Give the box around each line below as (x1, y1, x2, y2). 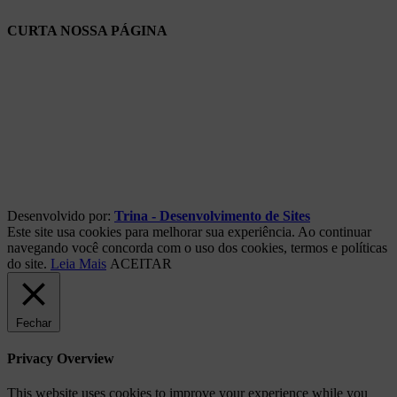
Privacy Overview (7, 351, 114, 367)
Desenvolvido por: (7, 207, 114, 223)
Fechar (16, 315, 51, 330)
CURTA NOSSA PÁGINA (7, 22, 167, 38)
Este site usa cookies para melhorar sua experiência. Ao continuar (7, 223, 371, 239)
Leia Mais (51, 255, 106, 271)
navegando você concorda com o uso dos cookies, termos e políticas (7, 239, 387, 255)
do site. (7, 255, 51, 271)
